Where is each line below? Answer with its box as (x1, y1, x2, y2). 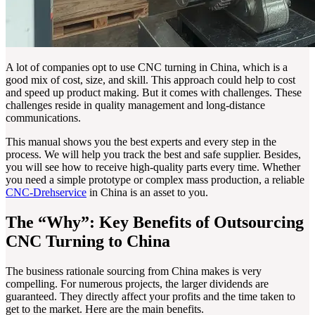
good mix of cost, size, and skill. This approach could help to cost (6, 74, 295, 86)
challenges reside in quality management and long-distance (6, 99, 265, 112)
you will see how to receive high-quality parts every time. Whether (6, 161, 300, 174)
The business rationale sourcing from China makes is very (6, 264, 262, 277)
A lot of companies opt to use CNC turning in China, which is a (6, 61, 288, 74)
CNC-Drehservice (6, 186, 86, 199)
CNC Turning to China (6, 231, 170, 250)
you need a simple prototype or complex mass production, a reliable (6, 174, 304, 186)
